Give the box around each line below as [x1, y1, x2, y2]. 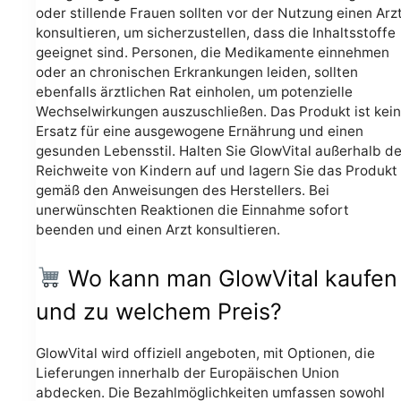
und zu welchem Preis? [36, 297, 282, 325]
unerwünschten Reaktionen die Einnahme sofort [36, 201, 349, 219]
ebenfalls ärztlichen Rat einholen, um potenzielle [36, 83, 353, 101]
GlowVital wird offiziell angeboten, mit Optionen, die [36, 345, 375, 363]
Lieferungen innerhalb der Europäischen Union [36, 364, 339, 382]
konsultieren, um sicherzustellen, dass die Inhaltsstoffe [36, 24, 396, 42]
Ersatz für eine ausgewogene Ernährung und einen [36, 123, 363, 141]
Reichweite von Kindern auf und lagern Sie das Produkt [36, 162, 397, 180]
